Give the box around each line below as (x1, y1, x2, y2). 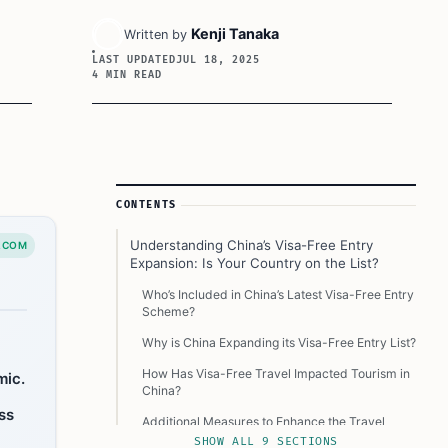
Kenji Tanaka (191, 25, 279, 42)
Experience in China (142, 431, 255, 446)
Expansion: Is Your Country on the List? (130, 255, 379, 271)
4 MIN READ (92, 69, 162, 81)
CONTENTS (116, 199, 177, 211)
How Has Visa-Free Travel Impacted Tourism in (142, 366, 410, 381)
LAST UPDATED (92, 54, 176, 66)
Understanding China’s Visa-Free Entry (130, 237, 373, 253)
